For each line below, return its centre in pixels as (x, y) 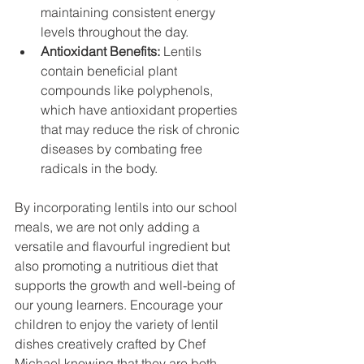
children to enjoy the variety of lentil (118, 325)
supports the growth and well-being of (126, 286)
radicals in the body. (99, 169)
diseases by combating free (123, 149)
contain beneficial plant (110, 71)
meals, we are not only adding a (109, 227)
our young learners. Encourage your (120, 305)
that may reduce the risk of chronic (142, 130)
